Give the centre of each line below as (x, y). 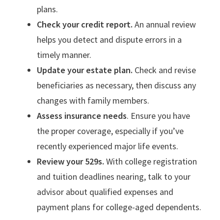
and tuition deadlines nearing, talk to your (114, 176)
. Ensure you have (158, 115)
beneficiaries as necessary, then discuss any (116, 85)
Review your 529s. (70, 161)
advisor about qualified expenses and (105, 192)
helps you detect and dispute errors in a (109, 39)
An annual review (164, 24)
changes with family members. (93, 100)
